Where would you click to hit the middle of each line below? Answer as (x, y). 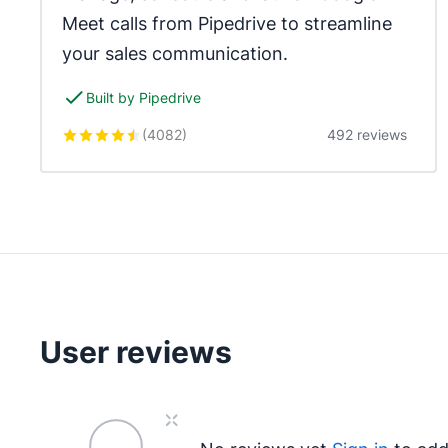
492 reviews (367, 134)
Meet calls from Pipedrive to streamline (227, 23)
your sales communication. (175, 53)
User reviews (136, 352)
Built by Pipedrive (143, 97)
